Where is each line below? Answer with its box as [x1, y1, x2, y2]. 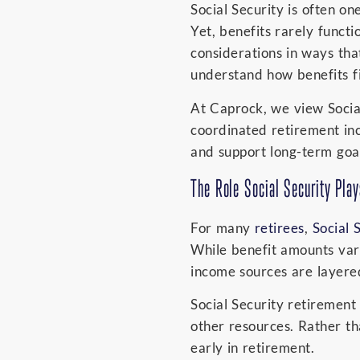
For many [190, 219, 255, 237]
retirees [254, 219, 305, 237]
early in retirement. [190, 339, 315, 357]
